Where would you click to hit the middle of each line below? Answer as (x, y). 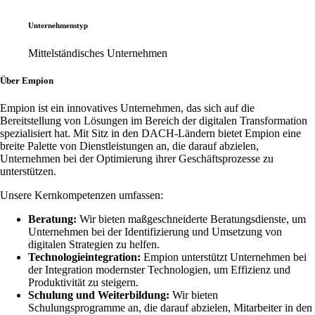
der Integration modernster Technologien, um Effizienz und (159, 270)
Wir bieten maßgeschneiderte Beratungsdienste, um (191, 219)
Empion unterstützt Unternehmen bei (224, 257)
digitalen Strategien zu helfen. (94, 245)
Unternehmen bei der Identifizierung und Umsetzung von (155, 232)
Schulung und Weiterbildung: (99, 295)
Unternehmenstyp (58, 25)
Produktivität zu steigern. (83, 283)
